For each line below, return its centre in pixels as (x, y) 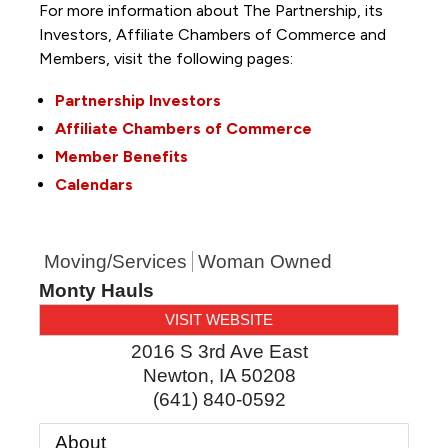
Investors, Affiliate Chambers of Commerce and (212, 34)
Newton (175, 375)
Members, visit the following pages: (167, 58)
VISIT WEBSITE (219, 319)
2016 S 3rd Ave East (219, 351)
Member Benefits (121, 156)
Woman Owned (264, 261)
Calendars (93, 184)
